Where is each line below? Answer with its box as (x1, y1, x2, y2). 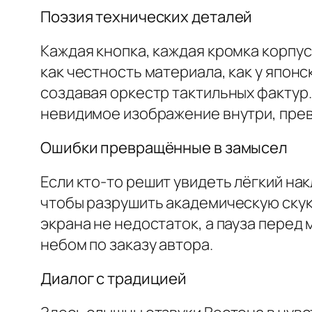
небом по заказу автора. (40, 234, 213, 256)
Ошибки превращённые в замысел (40, 137, 288, 159)
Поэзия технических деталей (40, 6, 253, 28)
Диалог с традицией (40, 268, 187, 290)
